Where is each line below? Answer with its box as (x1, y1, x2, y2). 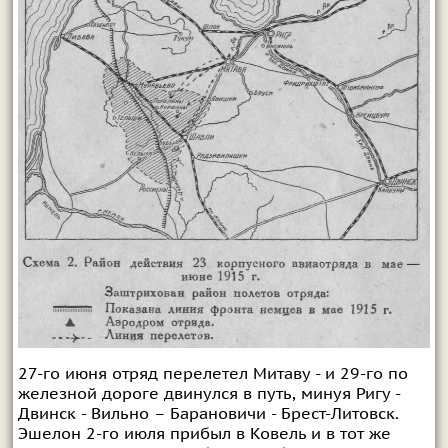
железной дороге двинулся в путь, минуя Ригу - (17, 385, 400, 404)
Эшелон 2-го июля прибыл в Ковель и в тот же (17, 425, 391, 444)
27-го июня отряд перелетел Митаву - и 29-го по (17, 365, 408, 384)
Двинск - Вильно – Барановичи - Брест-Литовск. (17, 405, 399, 424)
